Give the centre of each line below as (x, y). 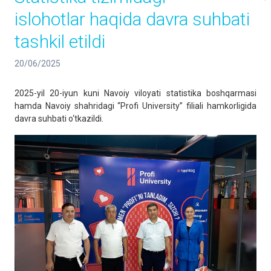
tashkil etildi (60, 41)
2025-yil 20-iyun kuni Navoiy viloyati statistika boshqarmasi (135, 93)
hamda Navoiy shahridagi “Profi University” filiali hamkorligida (135, 106)
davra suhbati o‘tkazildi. (59, 119)
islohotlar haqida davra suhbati (132, 19)
